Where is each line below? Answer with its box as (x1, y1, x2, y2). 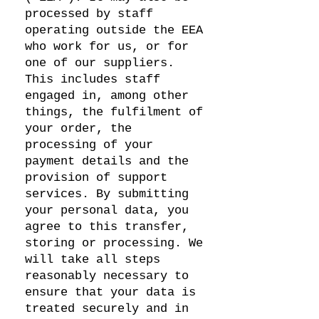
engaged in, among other (25, 89, 189, 103)
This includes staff (25, 73, 160, 86)
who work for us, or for (25, 40, 189, 53)
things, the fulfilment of (25, 105, 203, 119)
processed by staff (25, 7, 153, 21)
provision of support (25, 171, 167, 184)
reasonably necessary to (25, 269, 189, 283)
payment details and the (25, 155, 189, 168)
